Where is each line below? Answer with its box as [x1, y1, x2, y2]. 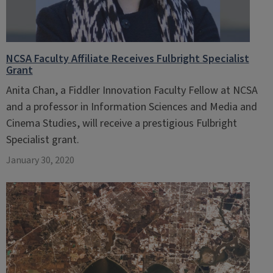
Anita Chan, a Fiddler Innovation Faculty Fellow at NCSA [5, 83, 258, 98]
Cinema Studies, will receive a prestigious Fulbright [5, 116, 237, 131]
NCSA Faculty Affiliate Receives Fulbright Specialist [5, 51, 249, 66]
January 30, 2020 [5, 154, 74, 167]
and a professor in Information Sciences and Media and [5, 99, 257, 115]
